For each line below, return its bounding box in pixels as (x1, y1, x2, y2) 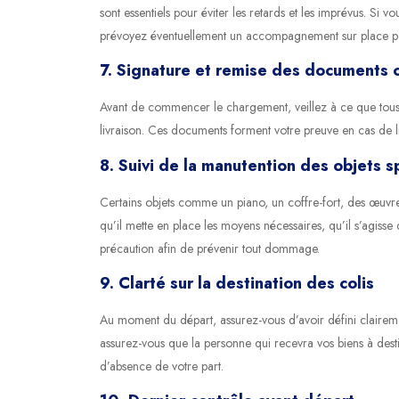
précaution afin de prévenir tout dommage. (100, 239, 320, 257)
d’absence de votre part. (100, 356, 224, 375)
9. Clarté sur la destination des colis (100, 271, 374, 295)
